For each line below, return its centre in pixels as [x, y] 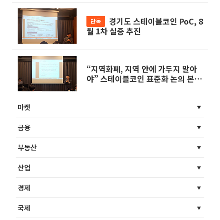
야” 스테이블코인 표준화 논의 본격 [144, 78]
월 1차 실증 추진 [114, 31]
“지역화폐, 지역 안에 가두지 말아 [142, 69]
